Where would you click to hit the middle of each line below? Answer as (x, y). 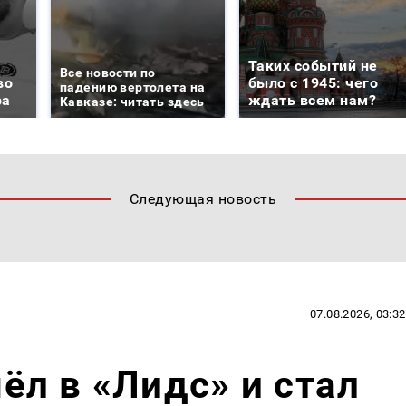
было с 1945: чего (314, 82)
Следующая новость (203, 198)
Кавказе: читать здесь (132, 101)
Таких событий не (313, 65)
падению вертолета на (133, 87)
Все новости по (108, 72)
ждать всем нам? (313, 100)
